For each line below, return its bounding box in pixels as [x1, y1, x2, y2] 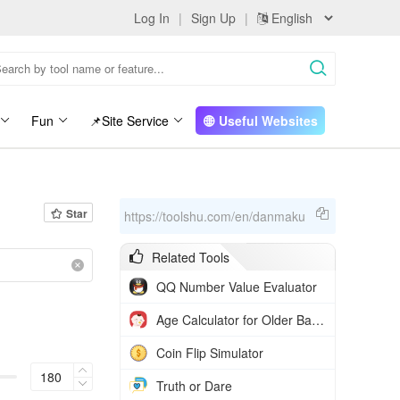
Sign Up [191, 9, 236, 27]
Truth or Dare [156, 377, 232, 395]
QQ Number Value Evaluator [156, 278, 317, 296]
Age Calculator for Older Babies [312, 311, 324, 329]
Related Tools [152, 248, 229, 266]
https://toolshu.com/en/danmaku [124, 207, 305, 225]
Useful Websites [215, 112, 318, 129]
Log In [134, 9, 170, 27]
